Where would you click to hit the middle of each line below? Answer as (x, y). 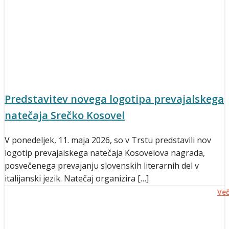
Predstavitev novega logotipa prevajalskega (114, 99)
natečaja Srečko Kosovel (65, 115)
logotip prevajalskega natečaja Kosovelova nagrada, (105, 153)
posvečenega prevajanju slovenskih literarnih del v (102, 165)
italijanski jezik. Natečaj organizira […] (77, 178)
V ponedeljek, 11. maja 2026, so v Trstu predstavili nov (108, 140)
